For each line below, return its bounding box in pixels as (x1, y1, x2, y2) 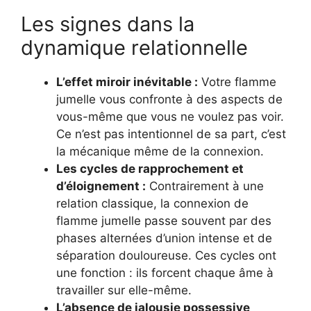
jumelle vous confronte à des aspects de (56, 92, 283, 106)
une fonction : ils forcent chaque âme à (56, 265, 274, 280)
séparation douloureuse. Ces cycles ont (56, 248, 276, 262)
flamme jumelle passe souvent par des (56, 213, 271, 228)
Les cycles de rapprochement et (56, 161, 244, 176)
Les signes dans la (21, 11, 194, 36)
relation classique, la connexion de (56, 196, 249, 210)
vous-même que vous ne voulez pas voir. (56, 109, 284, 124)
